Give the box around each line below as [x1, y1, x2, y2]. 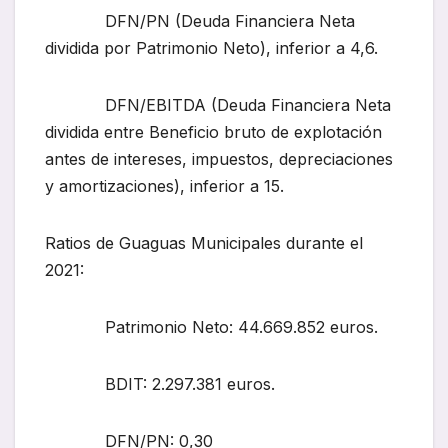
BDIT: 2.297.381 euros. [45, 374, 275, 395]
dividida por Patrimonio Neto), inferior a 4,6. [45, 38, 378, 59]
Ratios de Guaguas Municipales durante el [45, 233, 363, 254]
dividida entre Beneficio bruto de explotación [45, 122, 382, 143]
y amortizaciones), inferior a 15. [45, 176, 284, 197]
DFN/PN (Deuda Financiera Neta [45, 11, 355, 32]
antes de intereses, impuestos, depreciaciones [45, 149, 393, 170]
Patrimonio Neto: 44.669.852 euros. [45, 317, 378, 338]
